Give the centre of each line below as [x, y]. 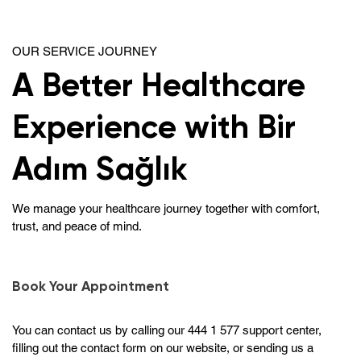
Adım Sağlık [100, 169]
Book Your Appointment [91, 286]
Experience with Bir [154, 127]
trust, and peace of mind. [77, 226]
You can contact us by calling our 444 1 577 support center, [167, 330]
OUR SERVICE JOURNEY [84, 52]
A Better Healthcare [158, 85]
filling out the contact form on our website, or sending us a [163, 347]
